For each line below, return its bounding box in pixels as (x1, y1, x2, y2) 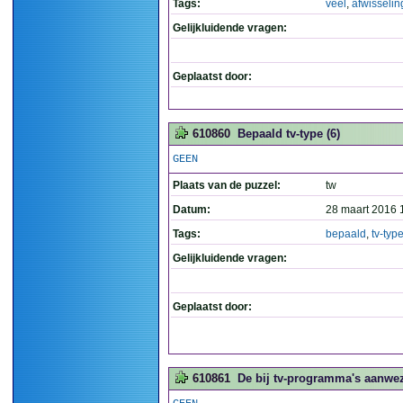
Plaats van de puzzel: (173, 179, 281, 192)
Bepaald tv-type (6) (237, 127, 340, 140)
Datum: (173, 203, 210, 216)
